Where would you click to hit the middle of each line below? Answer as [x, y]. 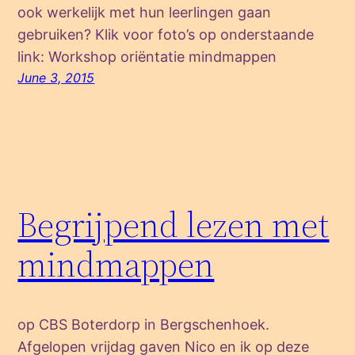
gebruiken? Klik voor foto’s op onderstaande [166, 34]
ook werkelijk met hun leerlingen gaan [145, 12]
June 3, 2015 [56, 77]
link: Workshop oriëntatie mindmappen [147, 56]
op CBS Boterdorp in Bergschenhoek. [144, 324]
